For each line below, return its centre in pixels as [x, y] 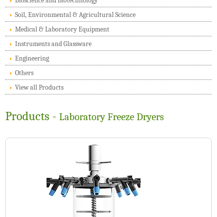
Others [24, 73]
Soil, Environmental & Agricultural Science [76, 15]
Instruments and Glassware [54, 44]
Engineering [32, 58]
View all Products [39, 87]
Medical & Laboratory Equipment [62, 29]
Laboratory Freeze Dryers [112, 117]
